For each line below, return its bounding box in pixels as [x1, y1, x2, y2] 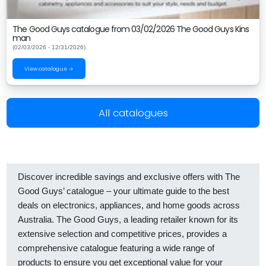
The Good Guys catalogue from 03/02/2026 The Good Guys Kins [12, 23, 249, 36]
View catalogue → [24, 65, 74, 72]
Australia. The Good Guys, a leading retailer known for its [18, 214, 238, 224]
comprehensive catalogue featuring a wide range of [18, 243, 214, 253]
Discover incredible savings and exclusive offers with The [18, 172, 240, 182]
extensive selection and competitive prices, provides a [18, 229, 227, 239]
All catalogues [98, 105, 168, 120]
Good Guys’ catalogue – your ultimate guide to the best [18, 186, 229, 196]
